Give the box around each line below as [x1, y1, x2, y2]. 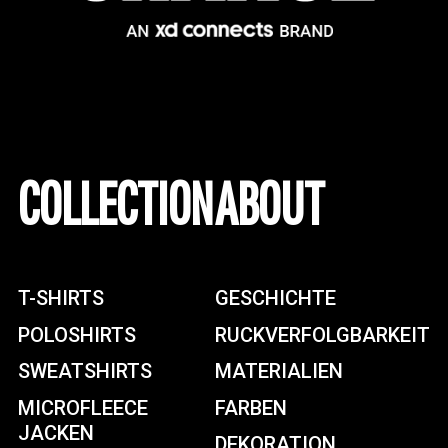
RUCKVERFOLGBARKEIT [215, 322, 430, 347]
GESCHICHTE [215, 286, 336, 311]
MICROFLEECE [18, 395, 148, 420]
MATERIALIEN [215, 359, 343, 384]
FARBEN [215, 395, 287, 420]
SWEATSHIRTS [18, 359, 152, 384]
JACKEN [18, 420, 94, 442]
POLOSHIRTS [18, 322, 136, 347]
